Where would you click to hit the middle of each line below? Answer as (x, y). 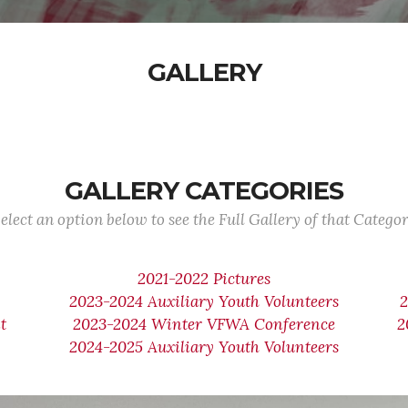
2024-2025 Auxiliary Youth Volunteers (204, 347)
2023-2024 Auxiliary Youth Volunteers (204, 301)
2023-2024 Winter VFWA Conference (204, 324)
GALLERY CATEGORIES (204, 191)
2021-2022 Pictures (204, 279)
